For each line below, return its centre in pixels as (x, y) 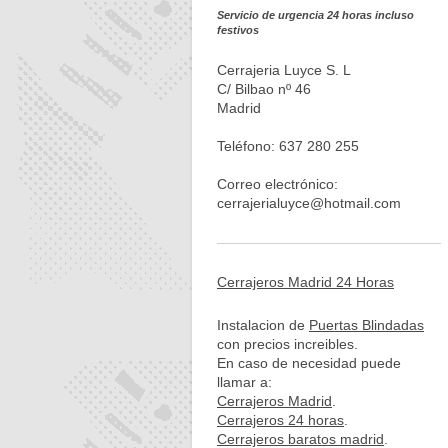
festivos (238, 30)
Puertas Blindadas (366, 325)
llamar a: (244, 382)
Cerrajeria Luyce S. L (284, 70)
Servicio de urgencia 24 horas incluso (315, 15)
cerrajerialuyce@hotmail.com (309, 203)
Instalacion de (263, 325)
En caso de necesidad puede (309, 363)
